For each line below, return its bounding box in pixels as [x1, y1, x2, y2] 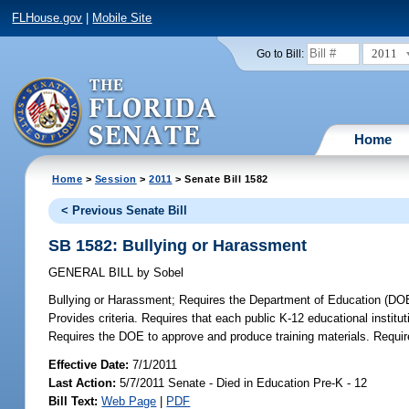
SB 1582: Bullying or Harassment [48, 236, 308, 255]
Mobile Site [92, 11, 152, 26]
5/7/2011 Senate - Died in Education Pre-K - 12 [116, 375, 368, 390]
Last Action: [48, 375, 117, 390]
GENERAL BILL [48, 266, 138, 280]
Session [94, 173, 137, 184]
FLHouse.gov [12, 11, 83, 26]
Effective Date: [48, 357, 133, 372]
